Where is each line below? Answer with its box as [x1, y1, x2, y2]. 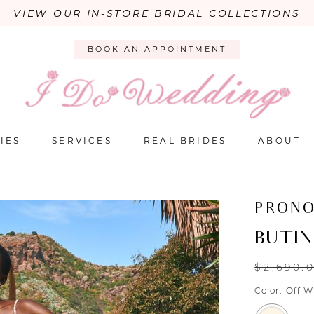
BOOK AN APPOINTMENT [88, 44, 226, 55]
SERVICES [52, 135, 112, 146]
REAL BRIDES [143, 135, 227, 146]
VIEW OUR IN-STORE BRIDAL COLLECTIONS [13, 7, 301, 20]
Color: [254, 285, 282, 296]
